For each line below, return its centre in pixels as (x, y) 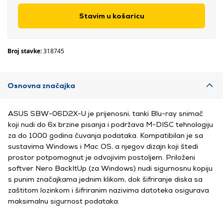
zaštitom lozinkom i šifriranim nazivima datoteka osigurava (109, 190)
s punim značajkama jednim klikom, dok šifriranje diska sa (105, 179)
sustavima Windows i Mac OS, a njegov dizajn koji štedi (103, 146)
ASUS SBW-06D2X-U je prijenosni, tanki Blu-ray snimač (106, 113)
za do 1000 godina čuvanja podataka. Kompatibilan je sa (106, 135)
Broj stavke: (25, 51)
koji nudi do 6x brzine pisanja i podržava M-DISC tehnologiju (111, 124)
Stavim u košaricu (111, 16)
